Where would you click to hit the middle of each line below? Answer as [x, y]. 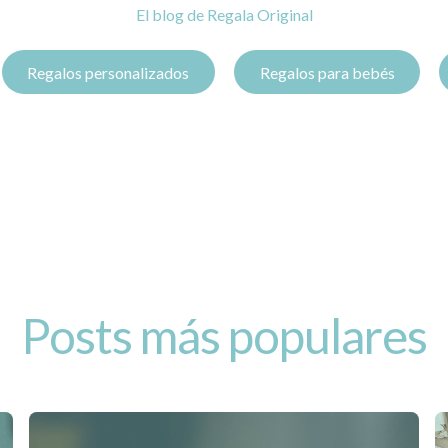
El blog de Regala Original [224, 14]
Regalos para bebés [327, 72]
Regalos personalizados [108, 72]
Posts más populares [224, 336]
